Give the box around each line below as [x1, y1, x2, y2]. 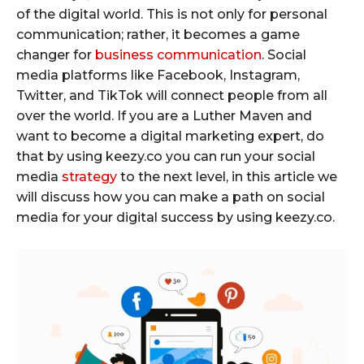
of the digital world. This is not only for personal [16, 6, 327, 22]
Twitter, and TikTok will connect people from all [16, 87, 327, 103]
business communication [95, 46, 262, 63]
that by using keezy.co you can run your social [16, 148, 315, 164]
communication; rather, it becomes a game [16, 26, 300, 42]
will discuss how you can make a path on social [16, 188, 325, 205]
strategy [62, 168, 117, 184]
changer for [16, 46, 95, 63]
